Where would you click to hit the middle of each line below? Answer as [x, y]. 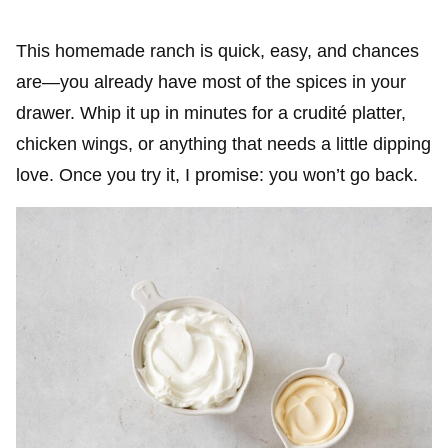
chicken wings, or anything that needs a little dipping [223, 143]
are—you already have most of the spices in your [211, 81]
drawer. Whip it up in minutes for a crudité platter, [211, 112]
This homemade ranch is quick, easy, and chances [217, 50]
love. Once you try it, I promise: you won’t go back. [217, 174]
